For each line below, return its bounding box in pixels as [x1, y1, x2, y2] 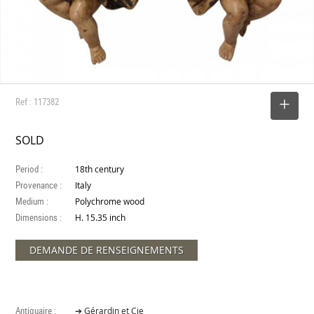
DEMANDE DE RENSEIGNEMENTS [29, 243, 184, 257]
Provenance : [15, 178, 62, 191]
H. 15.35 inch [75, 212, 126, 223]
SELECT [233, 98, 264, 112]
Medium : [15, 194, 49, 207]
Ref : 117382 [15, 95, 60, 108]
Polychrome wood [75, 196, 145, 207]
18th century [75, 163, 125, 175]
